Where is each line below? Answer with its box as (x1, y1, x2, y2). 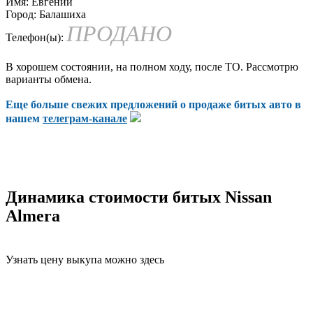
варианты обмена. (6, 73, 92, 85)
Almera (6, 206, 60, 225)
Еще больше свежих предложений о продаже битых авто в (6, 98, 301, 110)
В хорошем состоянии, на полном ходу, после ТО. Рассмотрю (6, 60, 298, 73)
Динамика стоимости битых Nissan (6, 187, 272, 206)
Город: (6, 8, 36, 20)
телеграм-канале (43, 112, 127, 124)
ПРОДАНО (66, 20, 172, 46)
